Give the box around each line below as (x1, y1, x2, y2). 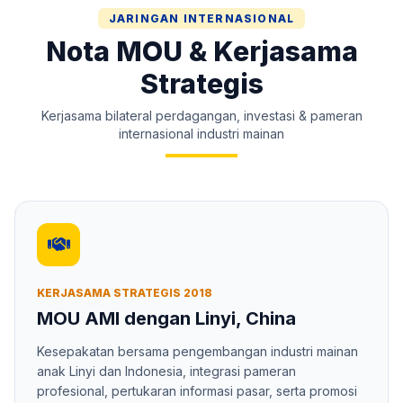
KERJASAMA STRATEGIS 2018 (37, 285, 212, 300)
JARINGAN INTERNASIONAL (108, 11, 295, 25)
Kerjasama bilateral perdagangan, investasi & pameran (40, 107, 363, 123)
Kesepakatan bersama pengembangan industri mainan (37, 343, 358, 359)
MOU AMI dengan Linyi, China (37, 307, 296, 329)
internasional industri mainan (119, 125, 284, 141)
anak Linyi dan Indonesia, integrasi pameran (37, 363, 296, 379)
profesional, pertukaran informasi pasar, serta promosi (37, 382, 357, 399)
